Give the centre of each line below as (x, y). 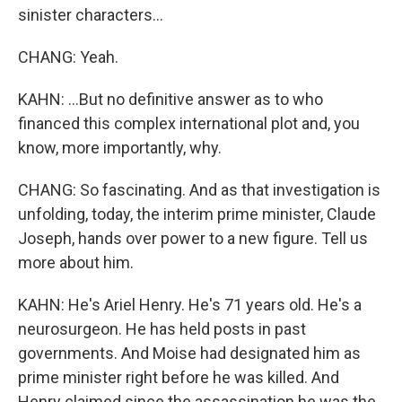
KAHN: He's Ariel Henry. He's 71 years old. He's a (190, 305)
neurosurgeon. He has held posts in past (162, 329)
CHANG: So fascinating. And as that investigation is (199, 190)
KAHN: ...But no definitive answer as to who (170, 99)
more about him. (76, 262)
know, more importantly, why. (120, 148)
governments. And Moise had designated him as (189, 353)
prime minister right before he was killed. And (179, 377)
